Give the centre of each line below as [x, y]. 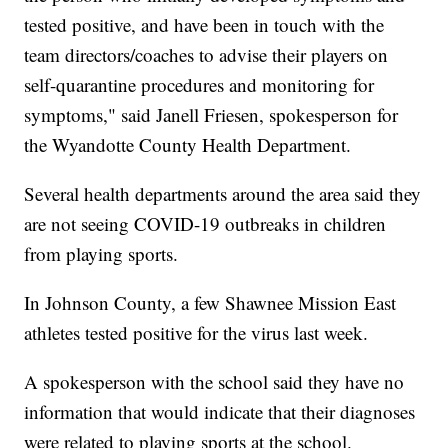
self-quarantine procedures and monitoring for [199, 84]
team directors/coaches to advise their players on [206, 54]
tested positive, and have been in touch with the [204, 24]
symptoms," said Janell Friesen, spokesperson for [211, 114]
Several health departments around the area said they [223, 193]
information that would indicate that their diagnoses [220, 411]
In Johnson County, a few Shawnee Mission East [210, 302]
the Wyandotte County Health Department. [188, 144]
